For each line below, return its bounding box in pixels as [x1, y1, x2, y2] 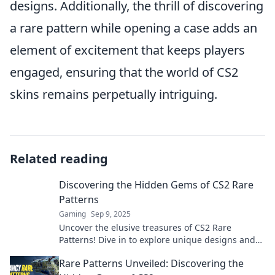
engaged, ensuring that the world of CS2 [10, 64, 238, 80]
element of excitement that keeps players [10, 42, 245, 58]
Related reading [10, 150, 108, 167]
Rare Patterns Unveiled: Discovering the [59, 257, 244, 270]
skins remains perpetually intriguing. [10, 86, 217, 103]
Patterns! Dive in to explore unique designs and [59, 234, 255, 246]
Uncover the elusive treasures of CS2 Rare [59, 222, 231, 233]
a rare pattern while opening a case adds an [10, 20, 257, 36]
